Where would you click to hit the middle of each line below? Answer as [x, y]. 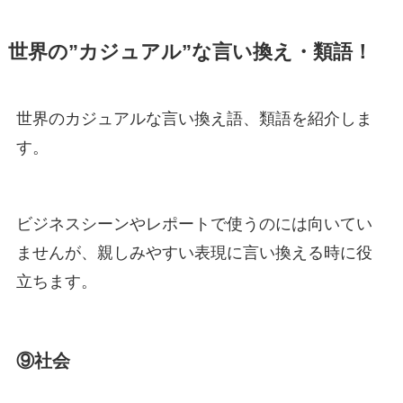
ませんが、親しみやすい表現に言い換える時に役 [194, 253]
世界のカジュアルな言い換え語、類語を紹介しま [194, 118]
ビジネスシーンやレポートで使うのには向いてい [194, 224]
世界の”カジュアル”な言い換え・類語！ [190, 52]
